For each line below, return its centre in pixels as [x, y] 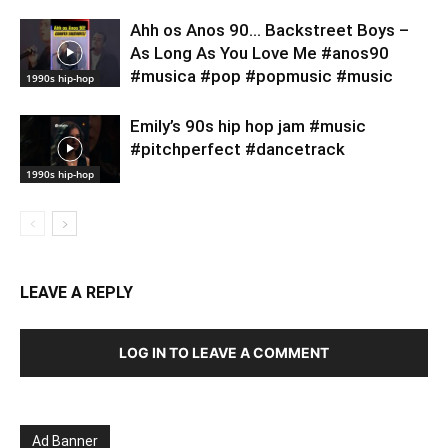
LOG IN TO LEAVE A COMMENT [224, 352]
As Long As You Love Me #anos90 [259, 52]
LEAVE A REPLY [76, 292]
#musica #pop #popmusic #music [261, 75]
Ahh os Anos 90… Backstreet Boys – [269, 29]
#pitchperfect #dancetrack [237, 148]
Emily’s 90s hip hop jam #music [248, 125]
